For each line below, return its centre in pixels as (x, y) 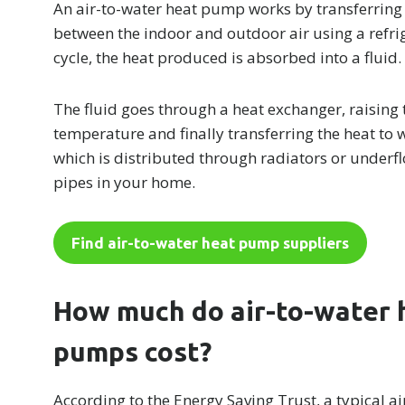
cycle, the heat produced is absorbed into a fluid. (228, 57)
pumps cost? (133, 352)
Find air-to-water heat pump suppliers (211, 243)
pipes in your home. (125, 182)
